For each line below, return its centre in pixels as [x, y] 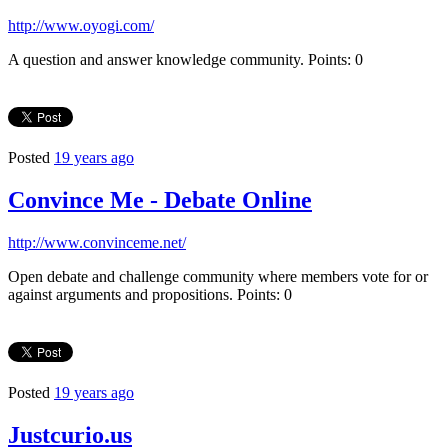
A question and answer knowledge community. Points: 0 [185, 60]
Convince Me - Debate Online [160, 200]
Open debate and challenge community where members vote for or [218, 276]
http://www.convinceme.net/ [97, 242]
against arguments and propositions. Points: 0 [150, 294]
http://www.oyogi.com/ [81, 26]
